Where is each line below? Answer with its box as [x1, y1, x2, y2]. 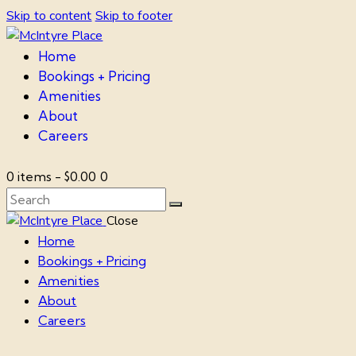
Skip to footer [95, 7, 173, 25]
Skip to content [6, 7, 92, 25]
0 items [6, 168, 52, 184]
